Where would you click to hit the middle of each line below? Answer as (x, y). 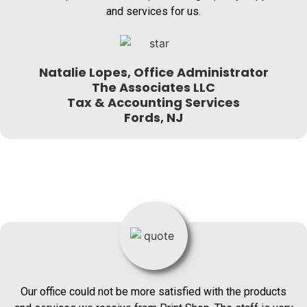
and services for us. (153, 12)
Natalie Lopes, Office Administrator (153, 72)
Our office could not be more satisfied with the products (153, 291)
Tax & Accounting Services (153, 102)
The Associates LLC (153, 87)
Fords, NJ (153, 117)
